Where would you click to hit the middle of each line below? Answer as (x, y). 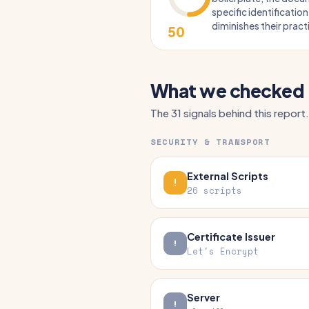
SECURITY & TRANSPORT (210, 142)
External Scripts (228, 176)
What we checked (227, 91)
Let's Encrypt (223, 251)
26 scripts (215, 191)
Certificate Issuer (231, 237)
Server (203, 297)
